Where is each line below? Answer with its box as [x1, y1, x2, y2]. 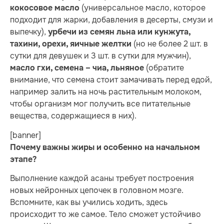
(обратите [144, 62, 184, 73]
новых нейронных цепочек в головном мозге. [10, 184, 183, 195]
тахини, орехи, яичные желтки [10, 39, 131, 49]
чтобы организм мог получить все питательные [10, 98, 190, 109]
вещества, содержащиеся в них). [10, 110, 136, 121]
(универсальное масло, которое [79, 2, 205, 13]
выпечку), [10, 26, 48, 37]
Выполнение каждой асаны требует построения [10, 172, 194, 183]
